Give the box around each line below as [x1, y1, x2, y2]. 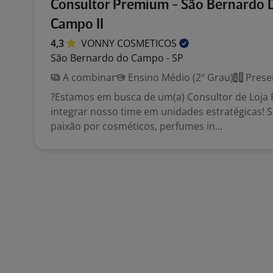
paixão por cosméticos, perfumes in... [51, 119, 222, 133]
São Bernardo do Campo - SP [51, 51, 183, 65]
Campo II [51, 18, 104, 32]
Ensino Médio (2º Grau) [126, 71, 233, 84]
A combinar [60, 71, 116, 84]
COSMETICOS [117, 37, 179, 50]
